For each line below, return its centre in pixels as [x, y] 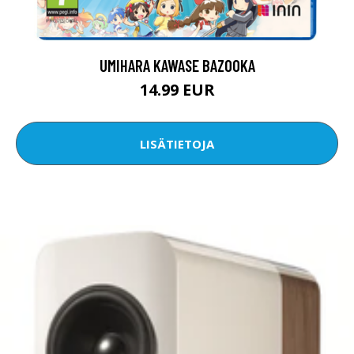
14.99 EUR [177, 90]
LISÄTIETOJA [177, 143]
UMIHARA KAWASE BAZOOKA [177, 66]
